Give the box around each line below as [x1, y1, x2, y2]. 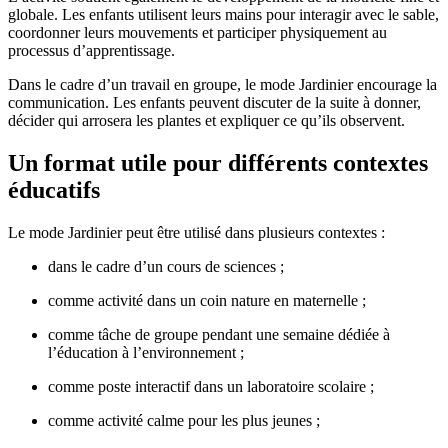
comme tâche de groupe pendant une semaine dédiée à [48, 325, 390, 343]
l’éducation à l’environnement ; [48, 343, 244, 361]
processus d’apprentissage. [8, 41, 175, 59]
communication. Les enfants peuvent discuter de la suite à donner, [8, 93, 421, 111]
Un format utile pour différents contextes [8, 149, 428, 176]
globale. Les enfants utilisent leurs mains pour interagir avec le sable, [8, 5, 439, 23]
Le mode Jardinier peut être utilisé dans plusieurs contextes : [8, 223, 385, 241]
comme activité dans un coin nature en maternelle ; [48, 291, 366, 309]
